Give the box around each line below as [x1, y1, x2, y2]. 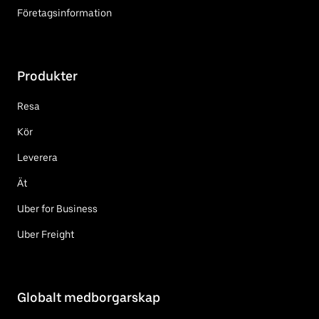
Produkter [17, 68, 78, 83]
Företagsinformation [17, 6, 112, 19]
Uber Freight [17, 228, 74, 240]
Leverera [17, 151, 58, 163]
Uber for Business [17, 202, 98, 214]
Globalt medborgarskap [17, 289, 160, 305]
